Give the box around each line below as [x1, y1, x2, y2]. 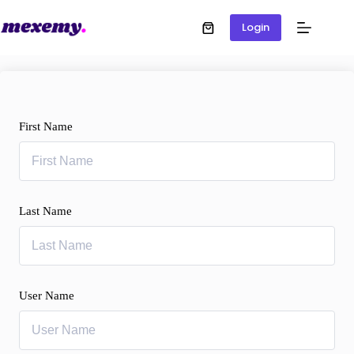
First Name [19, 120, 73, 133]
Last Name [19, 205, 72, 217]
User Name [19, 289, 74, 302]
